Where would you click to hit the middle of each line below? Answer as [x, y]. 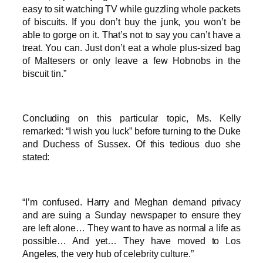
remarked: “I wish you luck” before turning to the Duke [131, 131]
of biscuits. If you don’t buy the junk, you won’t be [131, 21]
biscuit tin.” [44, 73]
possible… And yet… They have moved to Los [131, 240]
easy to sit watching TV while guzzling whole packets [131, 9]
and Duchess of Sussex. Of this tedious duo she [131, 144]
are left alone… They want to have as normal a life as [131, 227]
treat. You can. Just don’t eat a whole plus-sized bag [131, 47]
